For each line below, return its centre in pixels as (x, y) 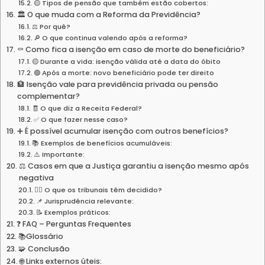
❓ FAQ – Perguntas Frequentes (74, 224)
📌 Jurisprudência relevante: (85, 201)
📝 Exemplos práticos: (74, 212)
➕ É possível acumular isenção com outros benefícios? (122, 131)
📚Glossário (41, 236)
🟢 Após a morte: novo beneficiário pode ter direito (124, 72)
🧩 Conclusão (44, 248)
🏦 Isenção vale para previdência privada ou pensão (117, 84)
